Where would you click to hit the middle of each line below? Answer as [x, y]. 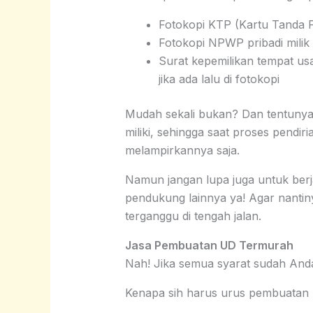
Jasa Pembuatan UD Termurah [209, 246]
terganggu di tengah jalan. [193, 216]
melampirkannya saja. [182, 151]
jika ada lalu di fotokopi [219, 79]
